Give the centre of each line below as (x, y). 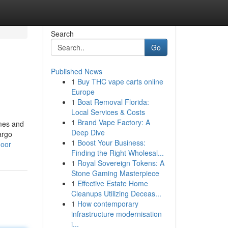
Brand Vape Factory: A (113, 122)
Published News (76, 71)
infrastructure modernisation (116, 214)
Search (62, 34)
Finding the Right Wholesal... (117, 153)
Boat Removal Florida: (113, 102)
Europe (83, 92)
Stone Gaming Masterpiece (115, 173)
